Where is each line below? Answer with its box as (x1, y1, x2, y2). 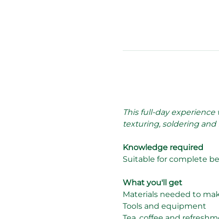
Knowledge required (122, 142, 203, 152)
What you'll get (122, 177, 182, 187)
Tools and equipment (122, 201, 206, 211)
